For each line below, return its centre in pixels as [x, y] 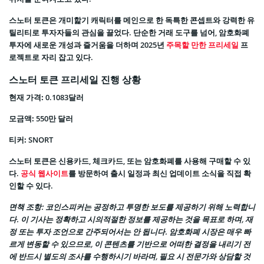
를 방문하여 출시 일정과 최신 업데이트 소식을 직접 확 [160, 174]
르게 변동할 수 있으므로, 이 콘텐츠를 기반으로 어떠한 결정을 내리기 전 [130, 244]
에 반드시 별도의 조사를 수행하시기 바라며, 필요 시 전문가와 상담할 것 [130, 257]
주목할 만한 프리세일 [202, 45]
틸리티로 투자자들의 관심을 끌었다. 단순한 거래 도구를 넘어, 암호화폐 [129, 33]
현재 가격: [26, 98]
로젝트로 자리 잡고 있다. [51, 57]
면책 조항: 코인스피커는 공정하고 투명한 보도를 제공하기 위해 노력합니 [132, 207]
